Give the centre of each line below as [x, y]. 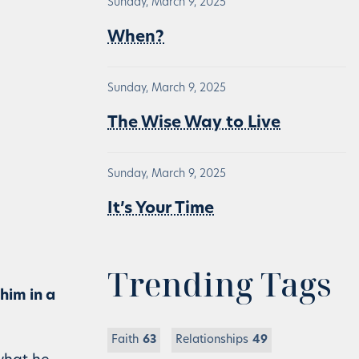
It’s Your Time [161, 209]
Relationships [212, 340]
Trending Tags [220, 284]
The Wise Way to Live [194, 123]
